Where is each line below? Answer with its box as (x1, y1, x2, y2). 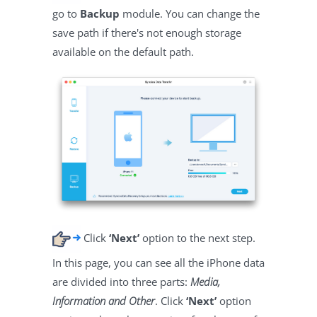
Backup (80, 6, 120, 21)
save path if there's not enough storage (52, 25, 241, 40)
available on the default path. (52, 44, 194, 59)
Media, (190, 274, 220, 289)
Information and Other (52, 293, 155, 308)
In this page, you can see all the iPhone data (52, 255, 265, 270)
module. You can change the (120, 6, 260, 21)
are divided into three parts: (52, 274, 190, 289)
